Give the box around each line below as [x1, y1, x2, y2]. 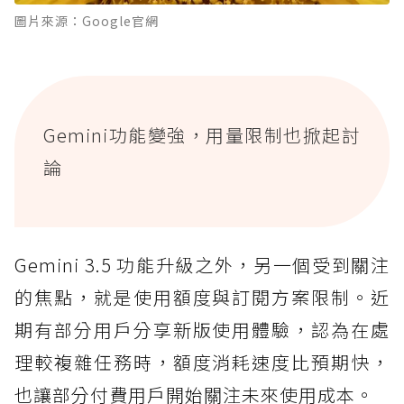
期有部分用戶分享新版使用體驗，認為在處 [14, 316, 390, 343]
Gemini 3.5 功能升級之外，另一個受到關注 [14, 251, 390, 278]
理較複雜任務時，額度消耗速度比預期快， [14, 348, 390, 375]
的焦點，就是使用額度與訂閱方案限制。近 [14, 283, 390, 310]
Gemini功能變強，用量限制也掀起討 [43, 121, 361, 148]
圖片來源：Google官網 [14, 11, 159, 30]
